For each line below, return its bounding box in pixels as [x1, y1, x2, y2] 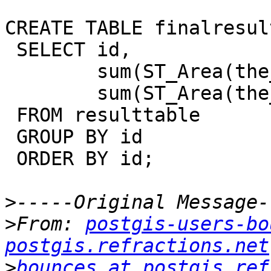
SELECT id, [5, 39, 16, 61]
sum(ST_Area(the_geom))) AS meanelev [5, 82, 97, 105]
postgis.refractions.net [5, 235, 269, 257]
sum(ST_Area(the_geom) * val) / [5, 60, 97, 83]
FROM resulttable [5, 104, 16, 126]
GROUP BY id [5, 126, 16, 148]
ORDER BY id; [5, 148, 16, 170]
